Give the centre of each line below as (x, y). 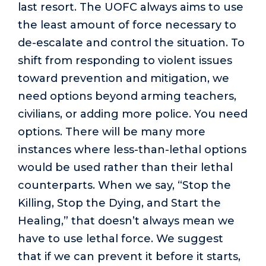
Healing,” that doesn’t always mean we (126, 221)
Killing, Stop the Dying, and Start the (119, 203)
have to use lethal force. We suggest (121, 238)
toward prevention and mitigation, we (123, 78)
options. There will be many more (112, 132)
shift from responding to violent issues (125, 60)
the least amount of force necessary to (127, 25)
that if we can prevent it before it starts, (129, 256)
